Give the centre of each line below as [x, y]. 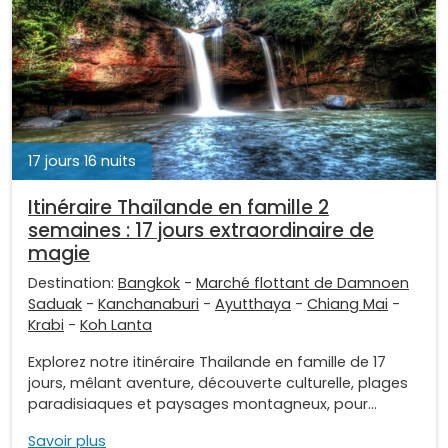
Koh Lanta [116, 324]
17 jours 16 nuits [82, 160]
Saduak [55, 303]
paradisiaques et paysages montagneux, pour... [202, 403]
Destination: [73, 282]
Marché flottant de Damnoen [302, 282]
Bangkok [149, 282]
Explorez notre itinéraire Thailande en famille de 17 [207, 361]
